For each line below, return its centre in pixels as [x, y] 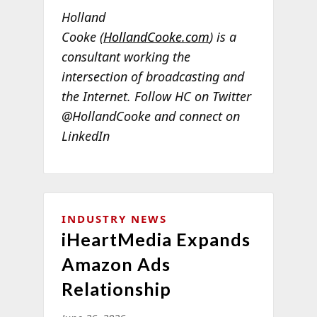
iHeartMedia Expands [156, 239]
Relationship [116, 288]
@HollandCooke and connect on [150, 116]
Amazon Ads [116, 264]
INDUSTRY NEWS [114, 218]
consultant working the [126, 57]
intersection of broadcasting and [152, 77]
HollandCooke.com [156, 37]
